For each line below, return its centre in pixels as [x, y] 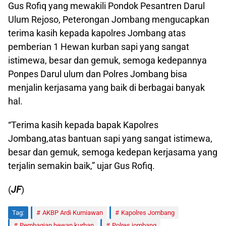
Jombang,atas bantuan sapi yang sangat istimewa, [110, 138]
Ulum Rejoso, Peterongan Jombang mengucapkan [109, 19]
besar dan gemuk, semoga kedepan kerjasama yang [113, 152]
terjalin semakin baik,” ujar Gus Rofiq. [81, 165]
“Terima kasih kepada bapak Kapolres [83, 125]
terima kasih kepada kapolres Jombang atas [97, 33]
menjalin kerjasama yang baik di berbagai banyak [106, 87]
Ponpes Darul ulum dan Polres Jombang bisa [98, 74]
